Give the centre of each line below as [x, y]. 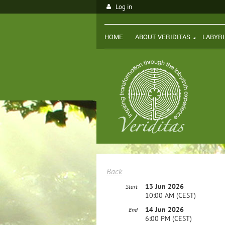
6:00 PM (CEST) [168, 218]
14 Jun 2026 [164, 209]
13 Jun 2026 [164, 186]
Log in [124, 7]
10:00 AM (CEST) [171, 195]
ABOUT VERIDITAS [163, 37]
